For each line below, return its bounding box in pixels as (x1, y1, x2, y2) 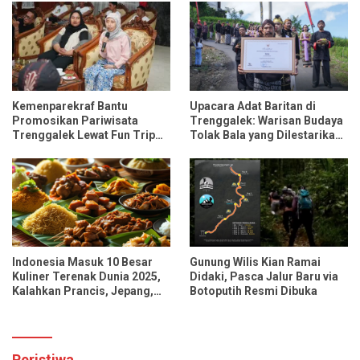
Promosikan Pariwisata (12, 113, 138, 127)
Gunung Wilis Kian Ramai (190, 255, 321, 268)
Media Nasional (12, 157, 96, 170)
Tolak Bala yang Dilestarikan (190, 128, 342, 141)
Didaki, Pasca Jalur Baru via (190, 269, 338, 283)
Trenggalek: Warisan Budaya (190, 113, 343, 127)
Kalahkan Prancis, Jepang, (12, 284, 153, 297)
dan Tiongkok (12, 298, 87, 312)
